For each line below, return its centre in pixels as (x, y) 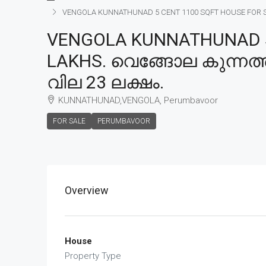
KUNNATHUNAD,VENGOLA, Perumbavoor (138, 100)
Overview (87, 190)
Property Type (93, 256)
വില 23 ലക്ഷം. (105, 82)
